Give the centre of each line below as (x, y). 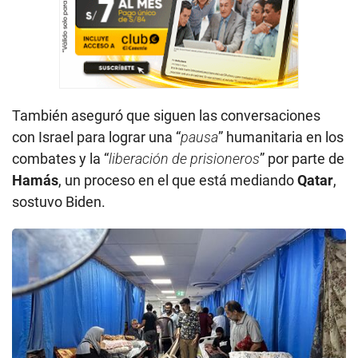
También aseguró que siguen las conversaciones (166, 115)
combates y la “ (60, 158)
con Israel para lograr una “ (96, 137)
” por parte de (302, 158)
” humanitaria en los (281, 137)
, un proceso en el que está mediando (178, 180)
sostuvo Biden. (59, 201)
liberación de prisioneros (184, 158)
